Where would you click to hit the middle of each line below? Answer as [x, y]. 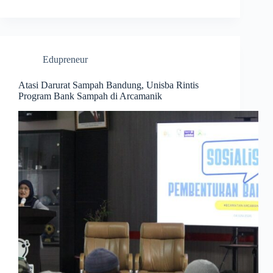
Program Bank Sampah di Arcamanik [90, 96]
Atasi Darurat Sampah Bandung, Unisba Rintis [108, 85]
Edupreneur [65, 60]
